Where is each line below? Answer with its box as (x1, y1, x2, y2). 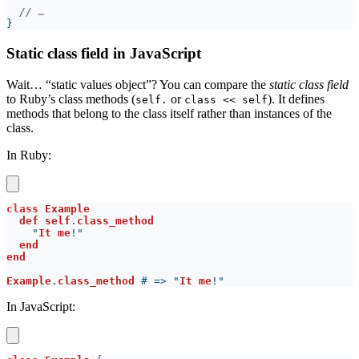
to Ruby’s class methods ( (6, 91, 135, 106)
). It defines (268, 91, 325, 106)
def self (19, 214, 71, 227)
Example (6, 274, 51, 287)
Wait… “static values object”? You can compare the (6, 77, 269, 91)
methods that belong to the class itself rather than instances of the (6, 106, 332, 120)
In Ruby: (6, 147, 51, 162)
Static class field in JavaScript (6, 44, 201, 62)
